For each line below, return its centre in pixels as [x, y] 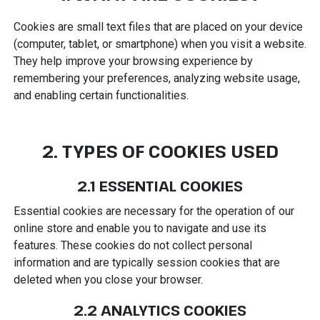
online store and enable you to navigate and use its [140, 228]
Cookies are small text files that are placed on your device [158, 26]
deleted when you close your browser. [108, 279]
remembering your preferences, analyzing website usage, [156, 78]
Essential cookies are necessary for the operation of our [154, 211]
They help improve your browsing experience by [133, 61]
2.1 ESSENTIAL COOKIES [160, 186]
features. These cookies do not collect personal [132, 245]
